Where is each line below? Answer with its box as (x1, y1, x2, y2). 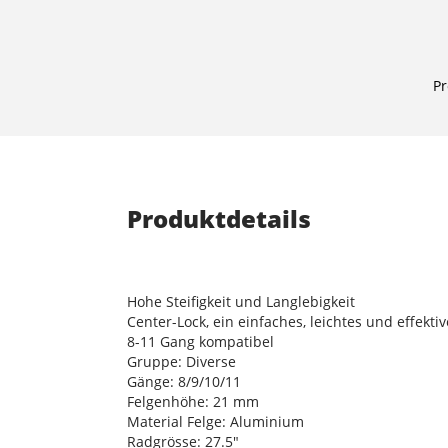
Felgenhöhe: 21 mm (127, 391, 259, 411)
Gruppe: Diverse (127, 351, 236, 371)
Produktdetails (127, 201, 311, 235)
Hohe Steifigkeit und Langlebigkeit (127, 291, 355, 311)
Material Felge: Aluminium (127, 411, 304, 431)
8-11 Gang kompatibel (127, 331, 274, 351)
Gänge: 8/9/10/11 (127, 371, 241, 391)
